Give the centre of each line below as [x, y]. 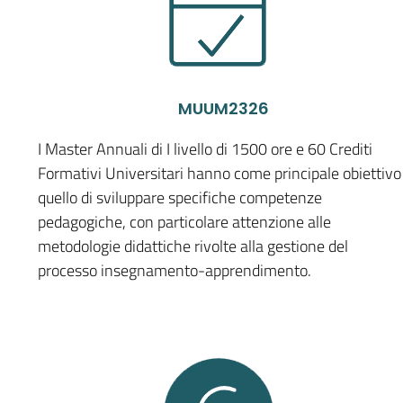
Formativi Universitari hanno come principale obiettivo [219, 173]
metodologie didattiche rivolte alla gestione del [193, 246]
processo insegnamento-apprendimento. [175, 270]
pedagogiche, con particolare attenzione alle [184, 222]
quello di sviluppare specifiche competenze [180, 197]
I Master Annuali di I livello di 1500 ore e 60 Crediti [205, 149]
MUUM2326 [223, 108]
